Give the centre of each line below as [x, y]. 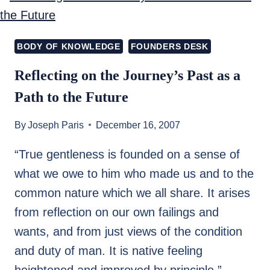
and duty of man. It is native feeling [108, 250]
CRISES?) [103, 15]
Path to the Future [71, 97]
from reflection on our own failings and [117, 212]
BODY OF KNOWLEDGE [69, 46]
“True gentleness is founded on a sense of [127, 154]
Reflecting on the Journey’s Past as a [127, 75]
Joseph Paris [56, 125]
